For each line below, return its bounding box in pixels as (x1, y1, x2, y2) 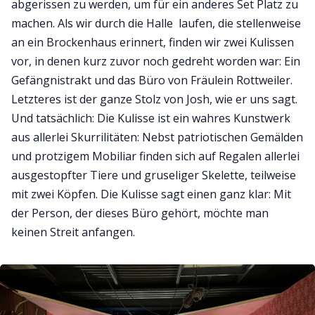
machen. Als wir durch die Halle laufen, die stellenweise (11, 15, 301, 31)
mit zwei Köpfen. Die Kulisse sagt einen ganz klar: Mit (11, 186, 291, 202)
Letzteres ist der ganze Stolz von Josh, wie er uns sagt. (11, 91, 297, 107)
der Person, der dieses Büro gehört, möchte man (11, 205, 269, 221)
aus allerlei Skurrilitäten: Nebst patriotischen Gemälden (11, 129, 303, 145)
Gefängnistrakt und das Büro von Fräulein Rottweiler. (11, 72, 292, 88)
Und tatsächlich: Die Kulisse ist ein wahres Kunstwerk (11, 110, 290, 126)
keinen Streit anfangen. (11, 224, 135, 240)
